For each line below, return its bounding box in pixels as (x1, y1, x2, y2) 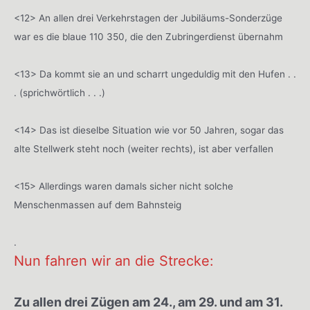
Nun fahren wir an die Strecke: (14, 252, 214, 269)
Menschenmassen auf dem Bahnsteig (14, 199, 181, 210)
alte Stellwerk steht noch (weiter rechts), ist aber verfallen (14, 143, 273, 154)
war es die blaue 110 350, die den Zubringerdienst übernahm (14, 30, 283, 42)
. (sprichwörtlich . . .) (14, 86, 105, 98)
